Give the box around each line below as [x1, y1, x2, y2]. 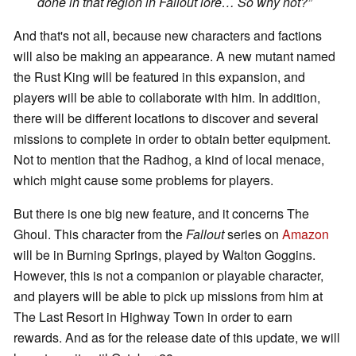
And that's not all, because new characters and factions [14, 26, 322, 45]
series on [227, 225, 282, 244]
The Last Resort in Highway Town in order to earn [14, 308, 292, 327]
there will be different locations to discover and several [14, 109, 319, 128]
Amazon [282, 225, 329, 244]
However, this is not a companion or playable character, [14, 266, 323, 285]
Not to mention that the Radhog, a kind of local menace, [14, 150, 324, 169]
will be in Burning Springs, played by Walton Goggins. [14, 246, 315, 265]
